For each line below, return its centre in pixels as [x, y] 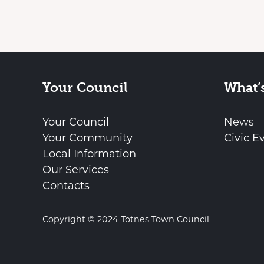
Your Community [88, 138]
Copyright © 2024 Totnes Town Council [126, 219]
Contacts [66, 186]
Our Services [76, 170]
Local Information [89, 154]
